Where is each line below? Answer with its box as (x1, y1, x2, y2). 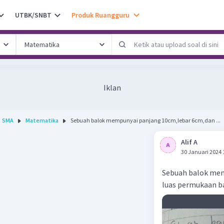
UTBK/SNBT (15, 10, 51, 19)
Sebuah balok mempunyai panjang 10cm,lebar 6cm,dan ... (70, 116, 220, 124)
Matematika (25, 116, 58, 124)
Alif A (181, 137, 197, 146)
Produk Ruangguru (71, 10, 129, 19)
